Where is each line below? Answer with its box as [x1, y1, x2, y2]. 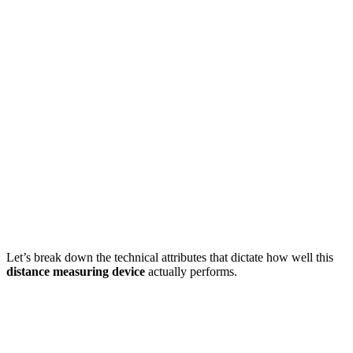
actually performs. [145, 265, 237, 279]
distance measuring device [6, 265, 145, 279]
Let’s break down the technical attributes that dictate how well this [6, 251, 333, 265]
